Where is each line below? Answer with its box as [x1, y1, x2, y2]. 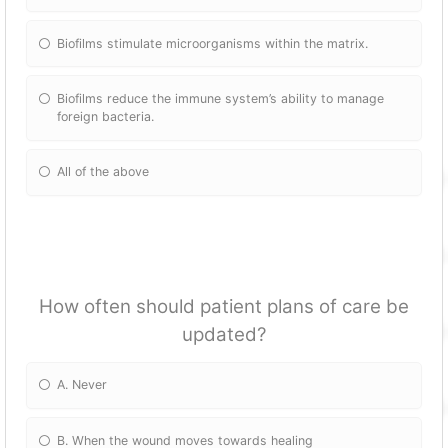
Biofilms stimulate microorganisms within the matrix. [57, 35, 369, 51]
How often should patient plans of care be [39, 294, 409, 318]
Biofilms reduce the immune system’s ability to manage [57, 90, 385, 106]
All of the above [57, 164, 150, 180]
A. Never [57, 377, 108, 393]
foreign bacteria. [57, 108, 155, 124]
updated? [181, 322, 267, 346]
